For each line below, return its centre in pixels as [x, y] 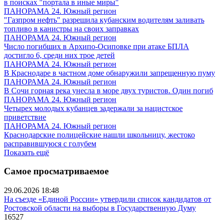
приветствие [25, 117]
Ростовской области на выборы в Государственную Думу [100, 208]
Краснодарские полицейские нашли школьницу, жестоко [99, 135]
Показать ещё [27, 152]
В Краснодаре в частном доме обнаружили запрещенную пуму [110, 73]
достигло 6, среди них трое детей [59, 55]
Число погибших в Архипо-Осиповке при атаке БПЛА [96, 46]
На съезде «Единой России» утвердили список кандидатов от [108, 199]
